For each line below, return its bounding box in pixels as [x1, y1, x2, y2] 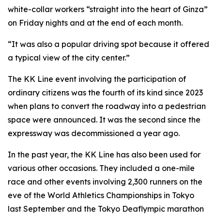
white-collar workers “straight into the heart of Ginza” [8, 4, 208, 14]
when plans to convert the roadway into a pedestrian [8, 101, 206, 111]
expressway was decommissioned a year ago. [8, 128, 180, 138]
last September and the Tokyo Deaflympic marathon [8, 204, 204, 214]
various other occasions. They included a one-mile [8, 163, 195, 173]
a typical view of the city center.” [8, 53, 130, 62]
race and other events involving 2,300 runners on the [8, 177, 202, 186]
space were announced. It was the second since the [8, 115, 201, 124]
